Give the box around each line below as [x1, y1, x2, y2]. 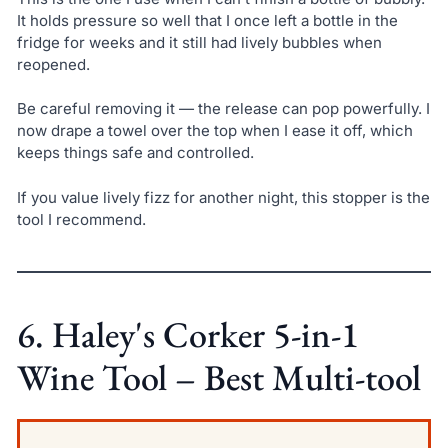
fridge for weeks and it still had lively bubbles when [16, 32, 382, 52]
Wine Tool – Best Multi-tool [16, 353, 421, 401]
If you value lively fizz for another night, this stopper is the [16, 187, 430, 207]
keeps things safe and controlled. [16, 143, 254, 163]
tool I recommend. [16, 209, 146, 229]
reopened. [16, 54, 90, 74]
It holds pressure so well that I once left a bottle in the [16, 10, 398, 30]
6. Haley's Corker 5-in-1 [16, 310, 359, 358]
